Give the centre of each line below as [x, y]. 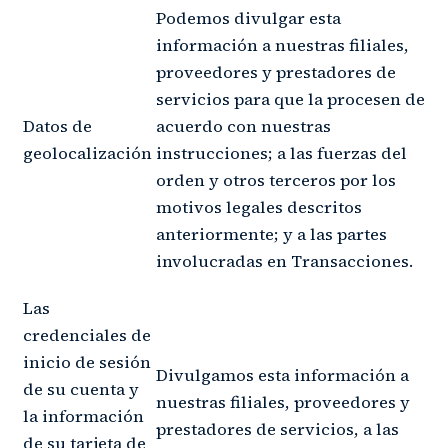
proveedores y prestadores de [276, 72]
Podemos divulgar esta [248, 18]
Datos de [57, 126]
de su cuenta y [81, 389]
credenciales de [87, 335]
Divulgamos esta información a [282, 375]
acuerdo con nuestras [243, 126]
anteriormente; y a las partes [271, 234]
